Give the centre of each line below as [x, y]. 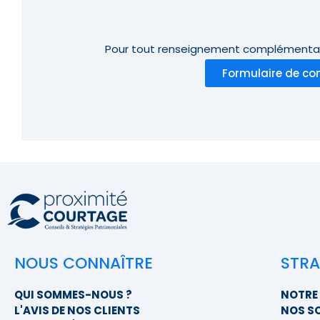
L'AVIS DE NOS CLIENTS [77, 311]
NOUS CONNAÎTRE [84, 264]
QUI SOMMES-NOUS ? [73, 295]
